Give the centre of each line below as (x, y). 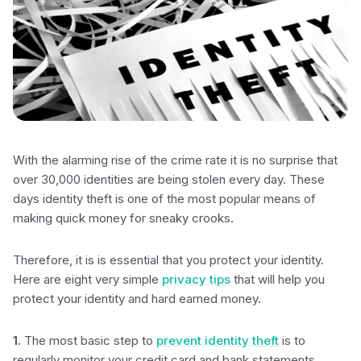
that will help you (278, 279)
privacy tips (196, 279)
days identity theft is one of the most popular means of (164, 199)
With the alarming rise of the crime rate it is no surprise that (175, 160)
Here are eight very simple (87, 279)
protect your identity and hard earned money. (137, 299)
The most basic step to (89, 340)
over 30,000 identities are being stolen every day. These (169, 179)
